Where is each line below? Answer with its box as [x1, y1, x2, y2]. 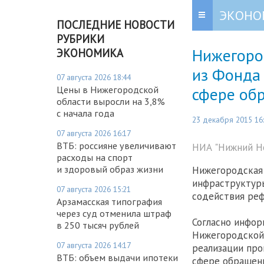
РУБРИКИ [57, 31, 104, 46]
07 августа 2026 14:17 [57, 239, 131, 250]
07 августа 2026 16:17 [57, 127, 131, 138]
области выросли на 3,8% [57, 95, 165, 107]
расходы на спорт [57, 151, 133, 163]
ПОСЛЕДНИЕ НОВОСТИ [57, 17, 174, 32]
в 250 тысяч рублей [57, 219, 139, 231]
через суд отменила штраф [57, 207, 171, 219]
